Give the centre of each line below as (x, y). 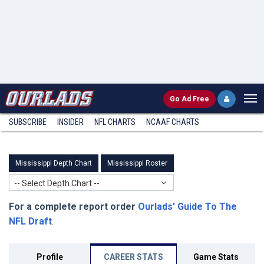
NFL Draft (30, 221)
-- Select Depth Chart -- (57, 183)
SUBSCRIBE (28, 122)
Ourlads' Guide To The (187, 207)
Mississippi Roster (137, 163)
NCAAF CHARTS (173, 122)
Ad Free (195, 99)
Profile (49, 257)
